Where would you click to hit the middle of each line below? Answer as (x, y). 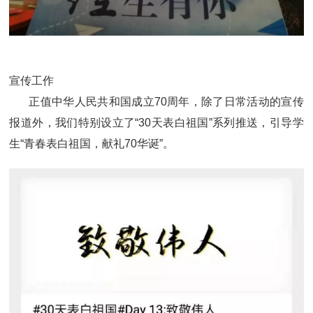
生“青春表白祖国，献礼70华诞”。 (92, 144)
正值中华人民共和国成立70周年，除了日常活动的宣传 (166, 102)
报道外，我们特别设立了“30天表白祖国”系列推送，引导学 (156, 123)
